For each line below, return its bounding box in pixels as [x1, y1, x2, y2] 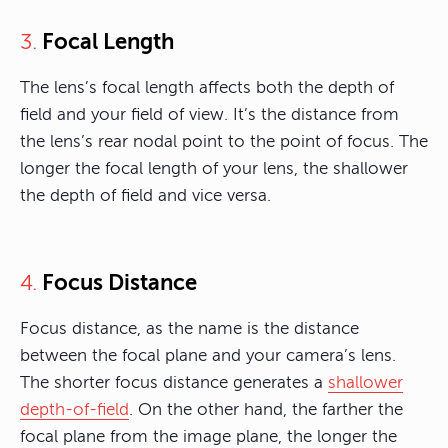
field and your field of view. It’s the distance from [20, 105, 399, 125]
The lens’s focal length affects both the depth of [20, 78, 394, 98]
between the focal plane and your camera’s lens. [20, 346, 396, 366]
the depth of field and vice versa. [20, 186, 271, 206]
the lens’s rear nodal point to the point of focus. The [20, 132, 428, 152]
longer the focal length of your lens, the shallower [20, 159, 408, 179]
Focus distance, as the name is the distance [20, 319, 359, 339]
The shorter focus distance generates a [20, 373, 328, 393]
